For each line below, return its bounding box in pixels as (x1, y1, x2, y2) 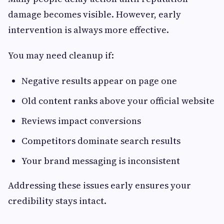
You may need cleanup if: (8, 48, 114, 61)
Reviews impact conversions (21, 114, 141, 127)
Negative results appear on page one (21, 74, 177, 87)
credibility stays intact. (8, 194, 106, 207)
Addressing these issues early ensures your (8, 178, 191, 191)
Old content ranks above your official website (21, 94, 214, 107)
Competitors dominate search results (21, 134, 180, 147)
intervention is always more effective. (8, 23, 169, 36)
